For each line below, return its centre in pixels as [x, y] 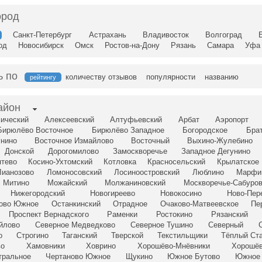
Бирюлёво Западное [128, 130]
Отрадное [130, 204]
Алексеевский [70, 120]
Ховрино [101, 246]
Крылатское [238, 162]
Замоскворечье [140, 151]
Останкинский [76, 204]
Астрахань [107, 35]
